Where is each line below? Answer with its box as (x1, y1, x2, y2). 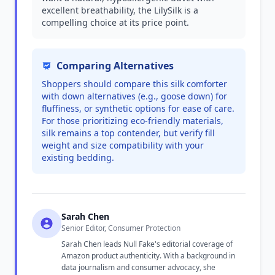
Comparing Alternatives (56, 59, 174, 72)
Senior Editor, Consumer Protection (61, 223, 180, 233)
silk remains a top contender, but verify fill (42, 127, 215, 139)
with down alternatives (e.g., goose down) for (42, 90, 227, 102)
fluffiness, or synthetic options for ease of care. (42, 103, 234, 114)
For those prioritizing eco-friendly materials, (42, 115, 223, 126)
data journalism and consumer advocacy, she (61, 262, 215, 273)
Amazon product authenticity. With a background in (61, 250, 235, 261)
